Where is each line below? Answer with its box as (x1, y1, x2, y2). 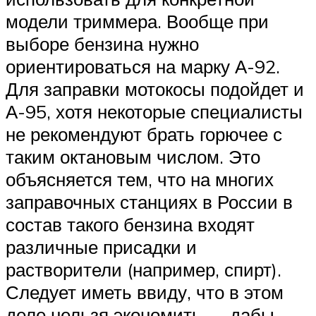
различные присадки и (6, 236, 197, 259)
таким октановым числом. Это (6, 145, 260, 169)
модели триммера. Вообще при (6, 10, 269, 33)
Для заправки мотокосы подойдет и (6, 78, 304, 101)
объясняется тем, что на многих (6, 168, 274, 191)
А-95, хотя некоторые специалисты (6, 100, 303, 123)
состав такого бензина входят (6, 213, 255, 236)
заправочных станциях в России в (6, 190, 293, 214)
